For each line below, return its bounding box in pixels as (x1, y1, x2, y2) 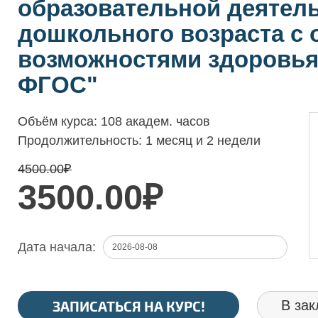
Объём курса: (18, 114, 101, 128)
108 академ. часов (101, 114, 210, 128)
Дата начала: (18, 240, 96, 254)
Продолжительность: (18, 133, 146, 148)
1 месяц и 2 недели (146, 133, 261, 148)
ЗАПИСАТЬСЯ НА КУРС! (52, 297, 205, 314)
